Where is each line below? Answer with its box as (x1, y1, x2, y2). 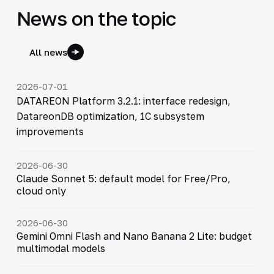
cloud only (16, 184, 66, 197)
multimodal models (16, 242, 105, 254)
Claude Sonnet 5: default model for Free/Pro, (16, 172, 231, 185)
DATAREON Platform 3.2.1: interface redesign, (16, 94, 231, 107)
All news (29, 46, 67, 57)
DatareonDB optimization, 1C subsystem (16, 109, 204, 122)
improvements (16, 125, 84, 138)
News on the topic (16, 6, 176, 30)
